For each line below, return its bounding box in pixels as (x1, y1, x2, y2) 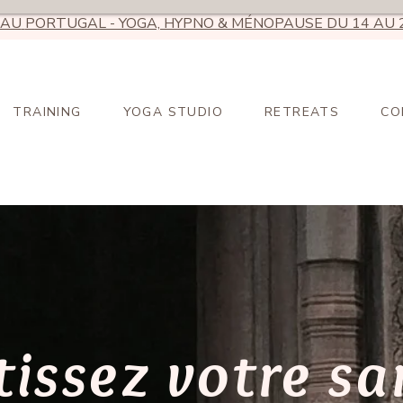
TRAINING (13, 103, 82, 121)
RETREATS (264, 103, 340, 121)
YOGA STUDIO (122, 103, 224, 121)
